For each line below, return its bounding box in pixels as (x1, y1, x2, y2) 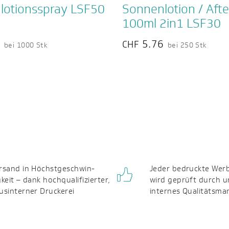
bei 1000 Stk (4, 40, 48, 51)
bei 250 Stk (167, 40, 207, 51)
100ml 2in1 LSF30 (122, 14, 221, 32)
